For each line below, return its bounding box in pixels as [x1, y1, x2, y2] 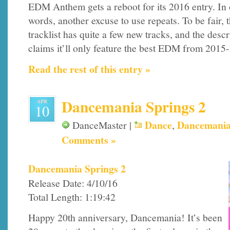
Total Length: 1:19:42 [28, 190, 116, 204]
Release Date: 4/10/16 [28, 176, 118, 190]
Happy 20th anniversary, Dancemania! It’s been [28, 210, 222, 224]
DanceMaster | [70, 118, 134, 132]
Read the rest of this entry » [28, 61, 150, 76]
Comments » [62, 132, 116, 147]
